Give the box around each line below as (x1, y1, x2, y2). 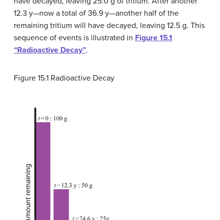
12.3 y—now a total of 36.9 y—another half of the (14, 8, 179, 18)
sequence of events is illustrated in (14, 33, 135, 43)
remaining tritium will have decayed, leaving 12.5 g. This (14, 21, 205, 30)
